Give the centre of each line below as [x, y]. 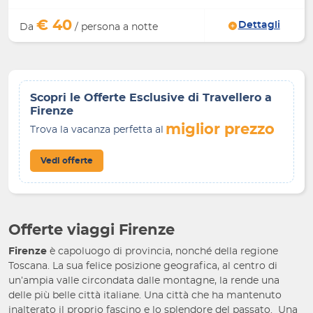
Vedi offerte [67, 161]
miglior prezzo [220, 130]
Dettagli [259, 26]
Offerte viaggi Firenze [92, 231]
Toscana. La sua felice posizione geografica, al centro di [143, 267]
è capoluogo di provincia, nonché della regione [162, 252]
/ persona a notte [115, 28]
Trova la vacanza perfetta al [97, 130]
